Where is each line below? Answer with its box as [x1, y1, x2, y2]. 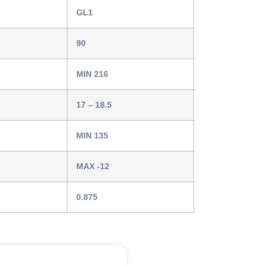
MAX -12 [76, 161, 109, 171]
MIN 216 [76, 69, 108, 79]
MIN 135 [76, 130, 108, 140]
